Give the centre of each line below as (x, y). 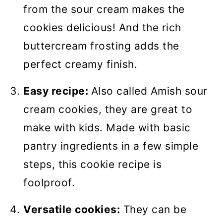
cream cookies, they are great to (108, 110)
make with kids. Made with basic (107, 128)
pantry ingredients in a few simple (111, 146)
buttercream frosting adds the (101, 46)
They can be (153, 210)
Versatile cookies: (72, 210)
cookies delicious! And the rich (102, 28)
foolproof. (51, 183)
